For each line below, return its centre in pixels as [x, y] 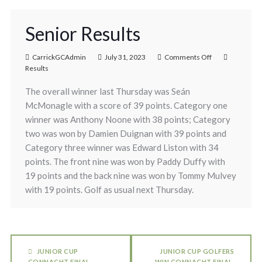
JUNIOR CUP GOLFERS [197, 251]
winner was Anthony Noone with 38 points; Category [127, 119]
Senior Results [82, 34]
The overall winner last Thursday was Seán [107, 91]
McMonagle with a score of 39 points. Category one [126, 105]
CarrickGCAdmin [59, 57]
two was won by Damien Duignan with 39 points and [125, 133]
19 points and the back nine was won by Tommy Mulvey [130, 175]
